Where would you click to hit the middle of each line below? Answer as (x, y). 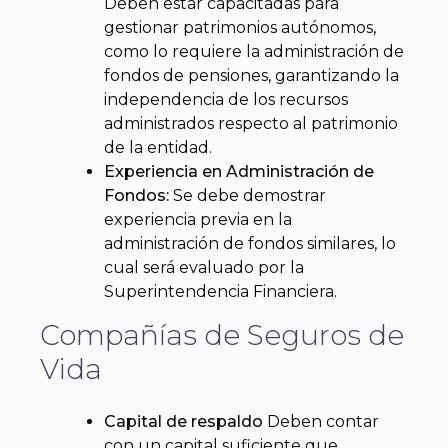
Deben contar (321, 422)
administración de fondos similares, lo (250, 243)
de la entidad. (158, 147)
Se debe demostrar (247, 195)
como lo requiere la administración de (254, 51)
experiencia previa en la (198, 219)
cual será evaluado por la (204, 267)
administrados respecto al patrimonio (251, 123)
